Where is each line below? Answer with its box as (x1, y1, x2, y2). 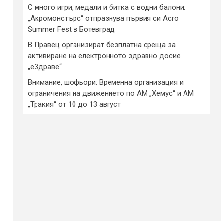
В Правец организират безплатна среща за (28, 40, 176, 49)
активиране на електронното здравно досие (28, 51, 181, 60)
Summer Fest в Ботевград (28, 24, 115, 34)
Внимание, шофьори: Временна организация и (28, 77, 184, 87)
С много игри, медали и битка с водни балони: (28, 2, 185, 12)
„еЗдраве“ (28, 62, 62, 71)
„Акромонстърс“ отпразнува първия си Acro (28, 13, 179, 23)
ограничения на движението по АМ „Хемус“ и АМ (28, 88, 194, 98)
